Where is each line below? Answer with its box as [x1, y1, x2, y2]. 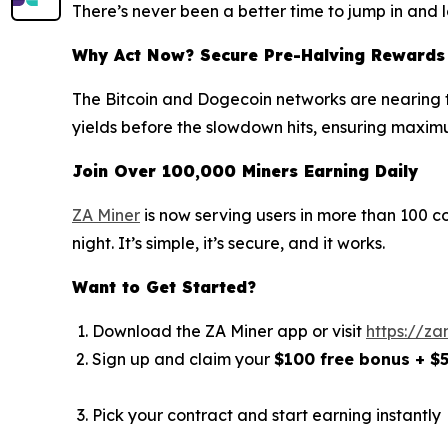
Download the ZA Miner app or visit [92, 321, 366, 342]
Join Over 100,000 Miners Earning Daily [72, 161, 418, 182]
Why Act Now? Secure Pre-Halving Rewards [72, 45, 445, 66]
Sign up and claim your [92, 349, 274, 370]
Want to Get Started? [72, 277, 256, 298]
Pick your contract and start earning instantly [92, 405, 441, 426]
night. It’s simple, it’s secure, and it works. [72, 233, 385, 254]
